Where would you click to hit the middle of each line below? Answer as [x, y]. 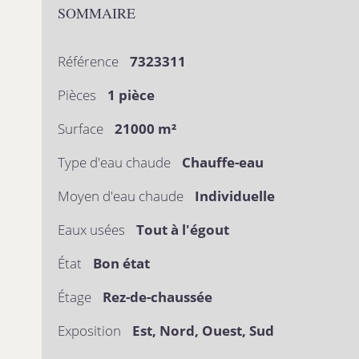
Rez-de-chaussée [157, 297]
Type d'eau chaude [116, 162]
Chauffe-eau [223, 162]
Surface [82, 129]
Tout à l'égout [183, 230]
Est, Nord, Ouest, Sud [203, 331]
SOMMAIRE [97, 13]
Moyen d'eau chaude [122, 196]
